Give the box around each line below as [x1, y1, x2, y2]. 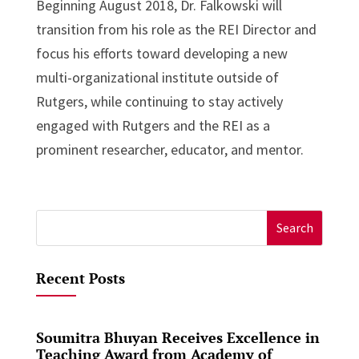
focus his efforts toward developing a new [35, 43, 288, 63]
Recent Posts [35, 268, 125, 288]
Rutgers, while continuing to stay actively [35, 91, 283, 111]
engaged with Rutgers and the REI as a [35, 115, 270, 135]
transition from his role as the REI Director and [35, 19, 317, 38]
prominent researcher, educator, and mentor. [35, 139, 304, 159]
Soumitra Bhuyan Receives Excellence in [35, 327, 320, 347]
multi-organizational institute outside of [35, 67, 279, 87]
